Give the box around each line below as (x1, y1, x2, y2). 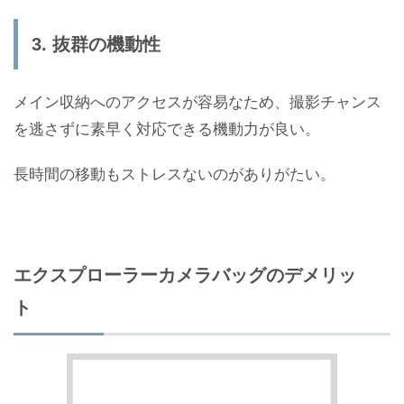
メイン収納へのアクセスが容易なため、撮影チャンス (14, 88, 381, 112)
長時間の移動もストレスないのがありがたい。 (14, 161, 335, 184)
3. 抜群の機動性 (32, 33, 161, 54)
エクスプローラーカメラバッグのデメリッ (14, 264, 356, 285)
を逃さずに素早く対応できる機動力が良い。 (14, 115, 320, 139)
